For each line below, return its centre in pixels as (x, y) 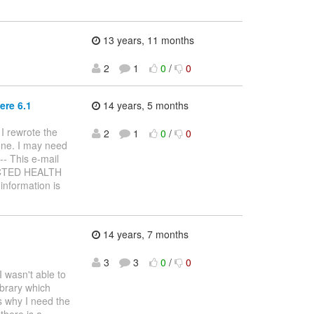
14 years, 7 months (144, 234)
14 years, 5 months (144, 105)
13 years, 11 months (147, 40)
